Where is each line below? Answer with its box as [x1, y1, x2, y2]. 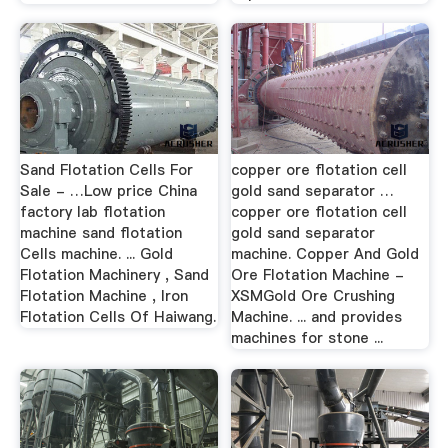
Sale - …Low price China [19, 181, 197, 201]
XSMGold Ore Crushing [231, 286, 396, 306]
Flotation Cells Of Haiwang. [19, 307, 216, 327]
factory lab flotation [19, 202, 165, 222]
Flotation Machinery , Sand [19, 265, 209, 285]
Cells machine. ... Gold [19, 244, 173, 264]
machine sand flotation [19, 223, 182, 243]
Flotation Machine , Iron [19, 286, 188, 306]
